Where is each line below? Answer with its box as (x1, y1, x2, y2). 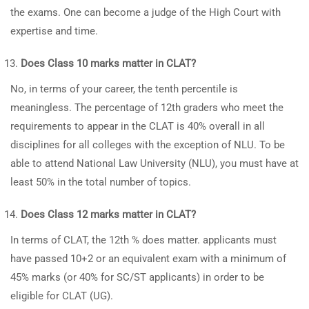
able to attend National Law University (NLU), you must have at (10, 157, 299, 170)
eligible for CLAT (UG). (10, 290, 113, 302)
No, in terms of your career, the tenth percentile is (10, 83, 238, 95)
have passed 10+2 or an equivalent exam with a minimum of (10, 252, 286, 265)
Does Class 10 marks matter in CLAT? (21, 57, 196, 70)
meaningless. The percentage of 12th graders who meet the (10, 101, 283, 114)
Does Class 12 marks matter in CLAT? (21, 208, 196, 221)
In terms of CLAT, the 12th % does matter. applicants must (10, 234, 277, 246)
